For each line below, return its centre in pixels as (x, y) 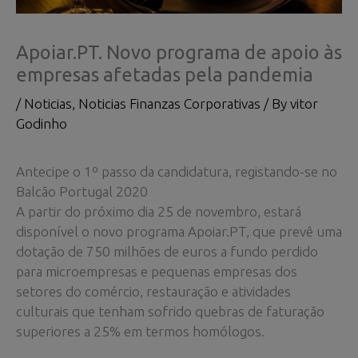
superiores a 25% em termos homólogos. (140, 331)
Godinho (42, 124)
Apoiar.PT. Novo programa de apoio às (179, 52)
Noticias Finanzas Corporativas (169, 104)
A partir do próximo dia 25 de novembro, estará (159, 211)
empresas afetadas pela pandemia (165, 75)
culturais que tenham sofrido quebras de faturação (170, 311)
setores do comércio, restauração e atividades (153, 291)
